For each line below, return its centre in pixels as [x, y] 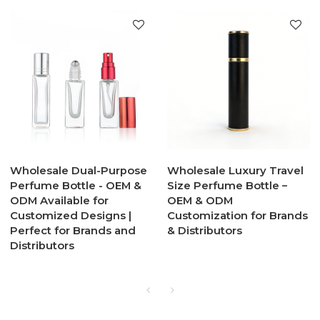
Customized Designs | [71, 216]
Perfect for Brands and [73, 231]
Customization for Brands [237, 216]
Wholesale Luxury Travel [235, 171]
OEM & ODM [200, 201]
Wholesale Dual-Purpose [79, 171]
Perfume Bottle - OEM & [76, 186]
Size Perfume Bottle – [227, 186]
